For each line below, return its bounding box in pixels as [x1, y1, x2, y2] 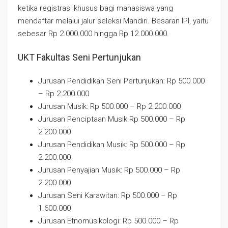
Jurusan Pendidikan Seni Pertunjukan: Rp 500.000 [38, 76, 205, 85]
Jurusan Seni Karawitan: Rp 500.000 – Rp [38, 191, 177, 200]
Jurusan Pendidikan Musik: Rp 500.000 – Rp [38, 140, 185, 149]
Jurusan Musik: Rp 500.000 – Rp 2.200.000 [38, 102, 181, 111]
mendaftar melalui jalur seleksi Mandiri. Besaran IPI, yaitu [18, 16, 209, 25]
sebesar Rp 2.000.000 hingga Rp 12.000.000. [18, 29, 169, 38]
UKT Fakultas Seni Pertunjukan [18, 52, 141, 63]
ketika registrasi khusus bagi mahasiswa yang [18, 4, 173, 13]
